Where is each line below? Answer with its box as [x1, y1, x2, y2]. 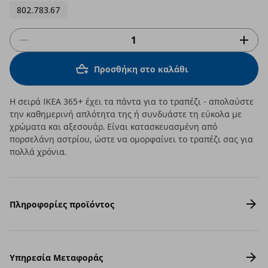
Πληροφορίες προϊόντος [10, 198, 114, 210]
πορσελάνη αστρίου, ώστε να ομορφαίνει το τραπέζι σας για [10, 133, 253, 145]
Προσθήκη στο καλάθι [94, 63, 188, 75]
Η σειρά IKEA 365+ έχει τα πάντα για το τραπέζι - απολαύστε [10, 96, 254, 107]
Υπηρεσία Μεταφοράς [10, 251, 103, 263]
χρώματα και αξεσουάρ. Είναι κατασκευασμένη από [10, 121, 217, 132]
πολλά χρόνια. [10, 146, 66, 157]
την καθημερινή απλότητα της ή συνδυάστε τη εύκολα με [10, 108, 242, 120]
